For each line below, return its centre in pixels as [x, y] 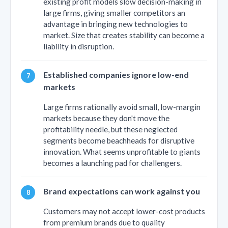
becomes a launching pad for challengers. [112, 163]
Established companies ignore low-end [116, 74]
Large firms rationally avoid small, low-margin [122, 107]
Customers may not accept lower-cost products [124, 211]
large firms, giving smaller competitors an [114, 12]
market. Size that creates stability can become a [124, 35]
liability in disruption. [79, 46]
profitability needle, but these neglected [110, 129]
